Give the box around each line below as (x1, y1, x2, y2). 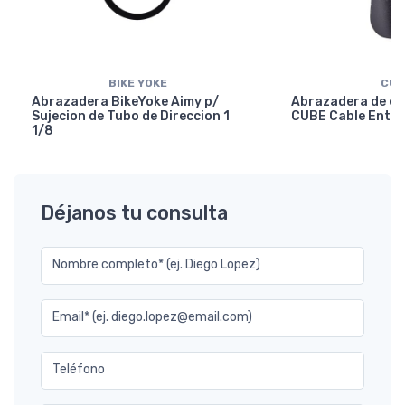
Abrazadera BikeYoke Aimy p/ (31, 94, 219, 110)
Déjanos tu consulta (41, 202, 228, 225)
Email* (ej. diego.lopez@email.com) (52, 309, 252, 325)
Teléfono (52, 362, 105, 378)
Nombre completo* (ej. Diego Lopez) (52, 257, 260, 273)
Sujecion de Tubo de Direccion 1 (31, 108, 230, 125)
